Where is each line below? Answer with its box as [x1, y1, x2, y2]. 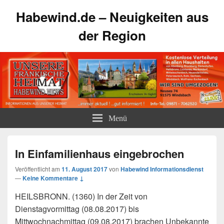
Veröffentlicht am [15, 164, 61, 173]
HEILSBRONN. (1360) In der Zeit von [15, 190, 147, 202]
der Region [78, 26, 146, 44]
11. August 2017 [61, 164, 107, 173]
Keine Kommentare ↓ [22, 173, 84, 182]
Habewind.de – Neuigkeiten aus [15, 7, 208, 26]
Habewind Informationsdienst [120, 164, 203, 173]
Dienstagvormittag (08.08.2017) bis [15, 203, 139, 214]
